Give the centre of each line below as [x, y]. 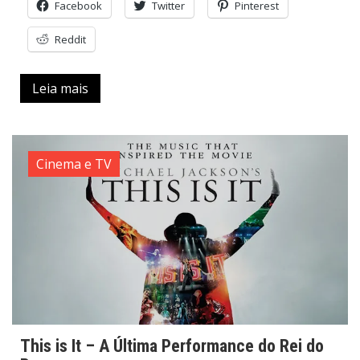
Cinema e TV [74, 164]
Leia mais [60, 89]
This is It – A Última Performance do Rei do [172, 346]
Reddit [70, 40]
